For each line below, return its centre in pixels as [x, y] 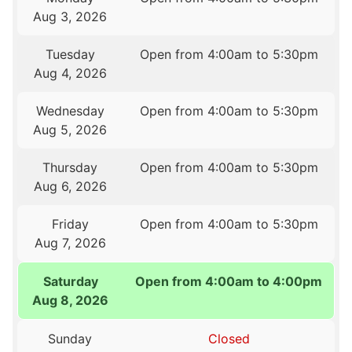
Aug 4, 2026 [70, 73]
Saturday [70, 282]
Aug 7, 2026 [70, 243]
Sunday [70, 339]
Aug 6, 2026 [70, 187]
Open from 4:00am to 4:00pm [228, 282]
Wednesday [70, 111]
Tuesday [70, 55]
